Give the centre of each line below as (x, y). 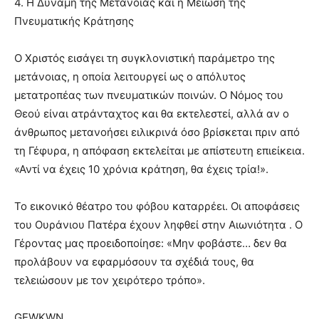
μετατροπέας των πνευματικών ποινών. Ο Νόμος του (149, 95)
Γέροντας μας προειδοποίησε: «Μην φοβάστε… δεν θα (151, 244)
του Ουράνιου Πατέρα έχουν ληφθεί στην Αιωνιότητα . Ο (158, 225)
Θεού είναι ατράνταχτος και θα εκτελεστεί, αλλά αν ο (152, 114)
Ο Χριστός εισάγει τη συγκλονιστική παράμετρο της (145, 58)
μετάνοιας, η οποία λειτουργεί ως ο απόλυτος (130, 77)
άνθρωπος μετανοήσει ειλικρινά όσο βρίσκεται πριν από (157, 132)
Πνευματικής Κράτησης (74, 21)
